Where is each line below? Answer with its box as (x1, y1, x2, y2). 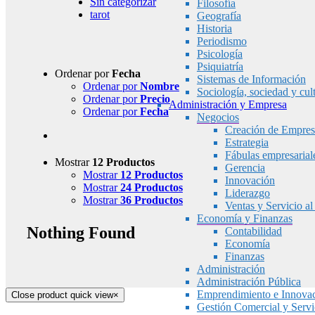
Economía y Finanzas (196, 212, 292, 224)
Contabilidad (224, 225, 282, 237)
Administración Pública (196, 276, 301, 288)
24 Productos (120, 181, 183, 193)
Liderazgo (224, 187, 270, 199)
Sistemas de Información (196, 73, 306, 85)
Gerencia (224, 162, 265, 174)
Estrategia (224, 136, 269, 148)
